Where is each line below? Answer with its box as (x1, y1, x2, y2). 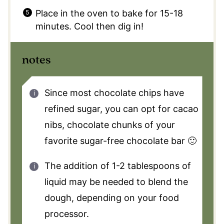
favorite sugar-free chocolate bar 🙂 (44, 135, 196, 146)
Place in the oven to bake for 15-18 (35, 7, 183, 18)
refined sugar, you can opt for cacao (44, 103, 198, 114)
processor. (44, 208, 89, 219)
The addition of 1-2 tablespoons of (44, 160, 191, 171)
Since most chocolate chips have (44, 87, 184, 98)
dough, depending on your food (44, 192, 179, 203)
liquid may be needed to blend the (44, 176, 188, 187)
